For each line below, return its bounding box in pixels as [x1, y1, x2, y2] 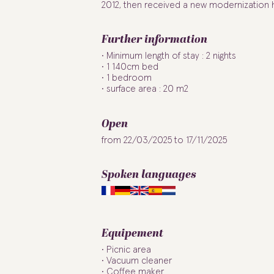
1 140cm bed [106, 62, 159, 72]
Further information [101, 31, 207, 48]
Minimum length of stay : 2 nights [106, 51, 237, 61]
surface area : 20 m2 [106, 84, 189, 94]
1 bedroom [106, 73, 152, 83]
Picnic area [106, 245, 152, 254]
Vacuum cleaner [106, 256, 172, 265]
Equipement [101, 224, 163, 242]
